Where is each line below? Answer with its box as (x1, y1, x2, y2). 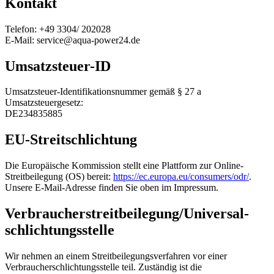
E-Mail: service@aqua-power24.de (5, 34, 140, 45)
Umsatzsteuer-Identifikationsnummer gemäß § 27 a (5, 86, 201, 97)
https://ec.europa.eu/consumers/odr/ (113, 171, 249, 182)
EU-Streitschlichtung (5, 131, 137, 148)
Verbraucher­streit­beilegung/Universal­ (5, 206, 249, 222)
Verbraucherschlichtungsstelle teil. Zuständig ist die (5, 262, 202, 273)
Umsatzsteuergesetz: (5, 97, 83, 108)
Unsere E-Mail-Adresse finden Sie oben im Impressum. (5, 182, 218, 193)
